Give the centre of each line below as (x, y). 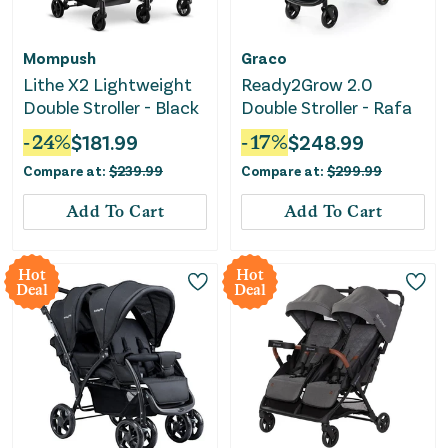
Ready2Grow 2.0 (307, 84)
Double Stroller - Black (111, 107)
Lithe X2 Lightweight (107, 84)
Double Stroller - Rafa (326, 107)
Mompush (59, 58)
